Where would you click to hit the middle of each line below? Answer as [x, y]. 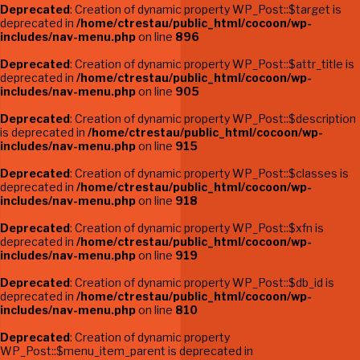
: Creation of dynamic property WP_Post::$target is [206, 9]
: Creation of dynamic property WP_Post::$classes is [209, 173]
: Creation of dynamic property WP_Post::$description [213, 119]
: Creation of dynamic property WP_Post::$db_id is [202, 282]
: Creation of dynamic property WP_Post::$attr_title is [212, 64]
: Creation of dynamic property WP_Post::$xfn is [197, 228]
